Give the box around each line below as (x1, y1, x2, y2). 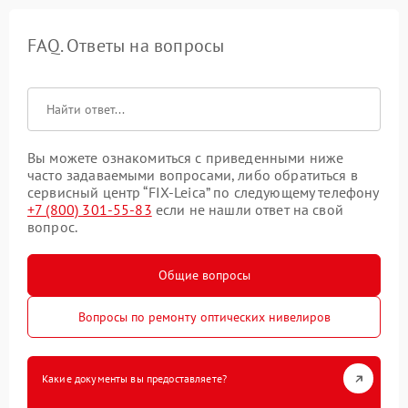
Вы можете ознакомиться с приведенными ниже (27, 148, 344, 167)
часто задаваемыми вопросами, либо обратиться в (27, 166, 358, 184)
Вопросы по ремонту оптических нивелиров (77, 309, 331, 325)
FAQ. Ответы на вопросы (27, 34, 225, 57)
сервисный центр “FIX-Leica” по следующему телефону (27, 183, 379, 201)
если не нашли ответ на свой (151, 200, 343, 219)
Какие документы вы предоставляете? (42, 372, 228, 385)
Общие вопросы (158, 267, 250, 283)
